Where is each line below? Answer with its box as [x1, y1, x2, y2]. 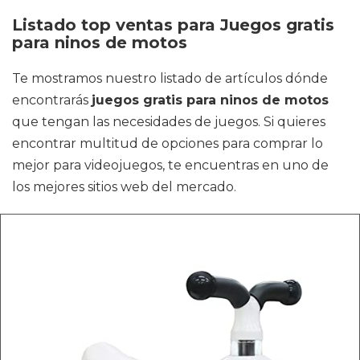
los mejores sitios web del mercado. [12, 179, 236, 194]
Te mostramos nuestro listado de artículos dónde [12, 71, 328, 86]
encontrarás [12, 92, 92, 108]
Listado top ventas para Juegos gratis [12, 15, 334, 35]
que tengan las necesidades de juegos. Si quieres [12, 114, 325, 129]
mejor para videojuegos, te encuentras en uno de [12, 157, 329, 173]
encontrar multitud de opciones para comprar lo [12, 136, 323, 151]
